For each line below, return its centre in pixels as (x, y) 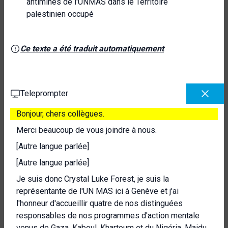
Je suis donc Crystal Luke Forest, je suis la (93, 179)
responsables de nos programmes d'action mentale (108, 216)
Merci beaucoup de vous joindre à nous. (87, 130)
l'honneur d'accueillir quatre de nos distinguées (99, 203)
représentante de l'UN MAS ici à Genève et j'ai (97, 191)
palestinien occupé (60, 14)
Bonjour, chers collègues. (60, 114)
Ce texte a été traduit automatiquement (92, 49)
